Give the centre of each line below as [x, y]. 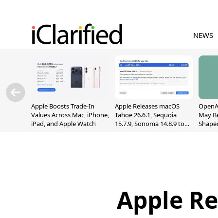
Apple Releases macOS [147, 106]
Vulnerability [133, 141]
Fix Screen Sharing [141, 132]
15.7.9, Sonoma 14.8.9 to [150, 124]
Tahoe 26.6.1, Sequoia [146, 115]
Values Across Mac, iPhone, [70, 115]
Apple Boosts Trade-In [63, 106]
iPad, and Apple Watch [64, 124]
